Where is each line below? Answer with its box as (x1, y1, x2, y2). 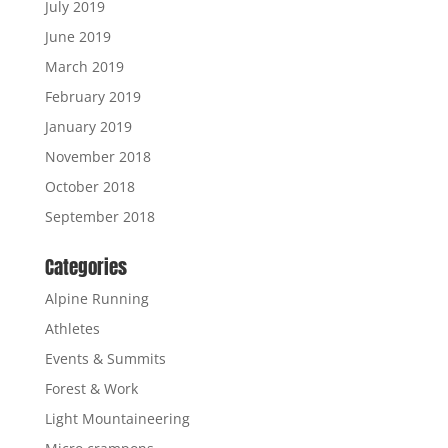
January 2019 (44, 117, 132, 137)
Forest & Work (44, 379, 138, 399)
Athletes (44, 319, 100, 339)
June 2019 (44, 27, 111, 47)
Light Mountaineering (44, 409, 190, 429)
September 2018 (44, 207, 155, 227)
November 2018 (44, 147, 151, 167)
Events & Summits (44, 349, 166, 369)
